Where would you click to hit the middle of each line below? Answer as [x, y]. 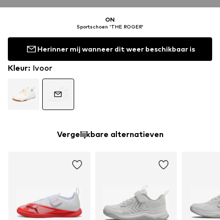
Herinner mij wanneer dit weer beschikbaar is [116, 49]
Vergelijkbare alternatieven [110, 134]
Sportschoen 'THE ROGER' [110, 26]
